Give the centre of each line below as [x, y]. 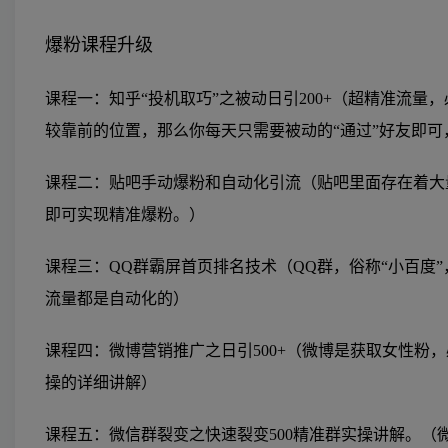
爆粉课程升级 [99, 44]
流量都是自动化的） [117, 298]
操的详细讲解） [101, 382]
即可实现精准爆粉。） [125, 214]
